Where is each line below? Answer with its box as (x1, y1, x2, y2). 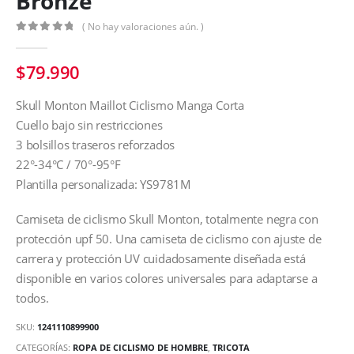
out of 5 (21, 35, 64, 46)
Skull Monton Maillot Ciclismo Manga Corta (16, 97, 244, 114)
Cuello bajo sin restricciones (16, 117, 163, 134)
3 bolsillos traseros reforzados (16, 137, 175, 153)
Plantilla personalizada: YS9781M (16, 176, 191, 193)
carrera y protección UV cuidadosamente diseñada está (16, 250, 306, 266)
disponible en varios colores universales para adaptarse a (16, 269, 318, 286)
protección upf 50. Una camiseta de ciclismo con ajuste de (16, 230, 322, 247)
